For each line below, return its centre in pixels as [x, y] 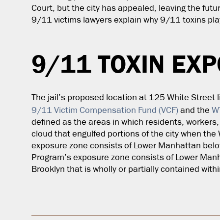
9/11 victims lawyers [72, 20]
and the [195, 110]
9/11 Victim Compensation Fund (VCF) [105, 110]
